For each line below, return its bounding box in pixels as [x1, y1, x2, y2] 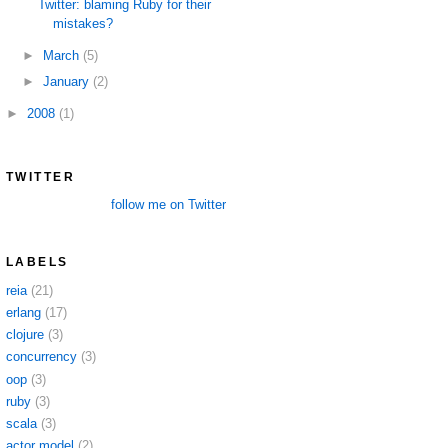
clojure [6, 327, 44, 343]
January [42, 73, 93, 89]
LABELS [6, 255, 69, 270]
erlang [6, 304, 41, 320]
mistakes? [53, 16, 114, 32]
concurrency [6, 349, 77, 365]
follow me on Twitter [111, 197, 226, 213]
